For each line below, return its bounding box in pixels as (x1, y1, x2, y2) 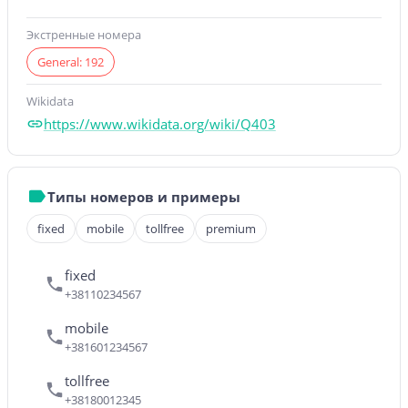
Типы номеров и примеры (46, 187, 240, 206)
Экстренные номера (26, 26, 141, 43)
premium (206, 219, 256, 237)
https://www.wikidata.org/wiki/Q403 (43, 115, 276, 133)
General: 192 (37, 54, 104, 70)
